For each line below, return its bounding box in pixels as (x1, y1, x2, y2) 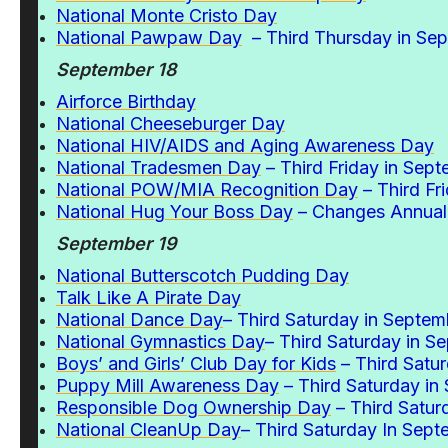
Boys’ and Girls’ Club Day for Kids (56, 353, 336, 374)
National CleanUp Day (56, 419, 241, 440)
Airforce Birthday (56, 91, 196, 112)
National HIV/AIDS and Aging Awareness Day (56, 135, 434, 156)
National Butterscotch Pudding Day (56, 265, 349, 286)
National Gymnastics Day (56, 331, 265, 352)
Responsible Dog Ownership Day (56, 397, 331, 418)
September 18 (56, 59, 177, 80)
